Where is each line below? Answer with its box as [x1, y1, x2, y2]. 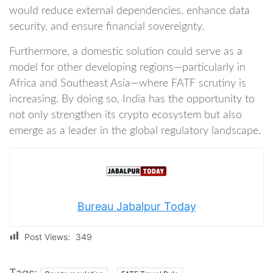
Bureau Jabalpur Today [77, 200, 196, 213]
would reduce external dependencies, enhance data [9, 5, 250, 17]
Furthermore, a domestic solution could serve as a [9, 46, 243, 58]
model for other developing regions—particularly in [9, 62, 246, 74]
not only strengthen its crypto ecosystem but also [9, 110, 242, 121]
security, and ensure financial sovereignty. [9, 21, 204, 33]
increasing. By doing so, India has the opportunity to [9, 94, 255, 105]
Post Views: [24, 232, 70, 243]
